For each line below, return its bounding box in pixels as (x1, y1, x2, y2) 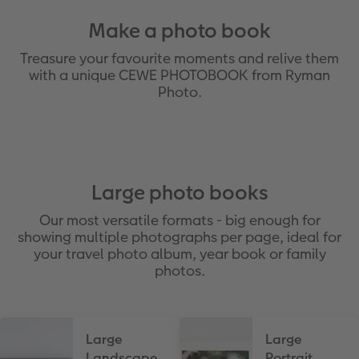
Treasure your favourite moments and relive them (20, 48, 339, 69)
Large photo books (91, 178, 268, 207)
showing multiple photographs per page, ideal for (18, 226, 341, 247)
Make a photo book (88, 17, 271, 46)
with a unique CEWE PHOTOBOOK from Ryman (29, 65, 330, 86)
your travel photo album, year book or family (33, 243, 326, 264)
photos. (154, 260, 205, 280)
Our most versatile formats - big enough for (38, 209, 321, 230)
